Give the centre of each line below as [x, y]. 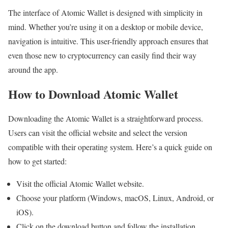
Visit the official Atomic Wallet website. [80, 183]
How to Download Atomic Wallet [93, 94]
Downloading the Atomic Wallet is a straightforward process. [106, 118]
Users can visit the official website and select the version [98, 132]
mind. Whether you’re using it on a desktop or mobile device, [106, 27]
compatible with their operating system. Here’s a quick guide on [110, 147]
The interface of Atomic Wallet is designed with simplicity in [105, 13]
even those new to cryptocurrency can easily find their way [102, 55]
